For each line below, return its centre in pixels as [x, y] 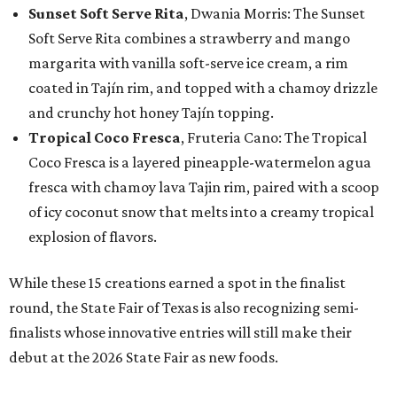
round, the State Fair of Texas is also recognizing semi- [184, 308]
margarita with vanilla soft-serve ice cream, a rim [188, 63]
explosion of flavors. [93, 237]
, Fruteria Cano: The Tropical [274, 138]
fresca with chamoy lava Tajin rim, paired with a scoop [204, 187]
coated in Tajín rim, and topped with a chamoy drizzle [203, 88]
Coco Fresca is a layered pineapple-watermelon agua [200, 163]
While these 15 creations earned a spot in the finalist [177, 283]
